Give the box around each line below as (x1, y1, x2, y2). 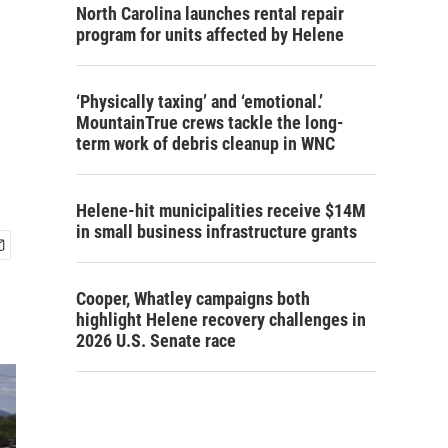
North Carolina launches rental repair (76, 3, 344, 24)
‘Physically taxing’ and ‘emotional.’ (76, 91, 323, 112)
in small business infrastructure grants (76, 221, 357, 242)
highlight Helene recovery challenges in (76, 309, 366, 330)
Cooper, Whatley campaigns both (76, 288, 310, 309)
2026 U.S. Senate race (76, 330, 236, 351)
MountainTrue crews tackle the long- (76, 112, 344, 133)
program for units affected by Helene (76, 24, 344, 45)
